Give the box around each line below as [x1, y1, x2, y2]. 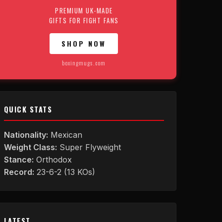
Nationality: [3, 130, 48, 140]
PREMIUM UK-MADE [55, 5, 113, 15]
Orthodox [33, 155, 72, 165]
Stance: [3, 155, 34, 165]
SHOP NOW [61, 38, 107, 49]
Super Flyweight [56, 142, 121, 152]
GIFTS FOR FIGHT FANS [49, 15, 119, 25]
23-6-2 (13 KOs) [34, 167, 95, 177]
